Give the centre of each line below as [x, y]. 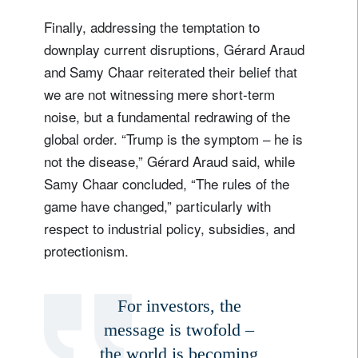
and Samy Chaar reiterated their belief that [171, 71]
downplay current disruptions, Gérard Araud [174, 49]
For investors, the [179, 305]
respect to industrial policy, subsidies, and [169, 228]
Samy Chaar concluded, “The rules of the [167, 183]
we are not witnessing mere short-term [159, 93]
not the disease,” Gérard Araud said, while [169, 161]
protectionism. [86, 250]
